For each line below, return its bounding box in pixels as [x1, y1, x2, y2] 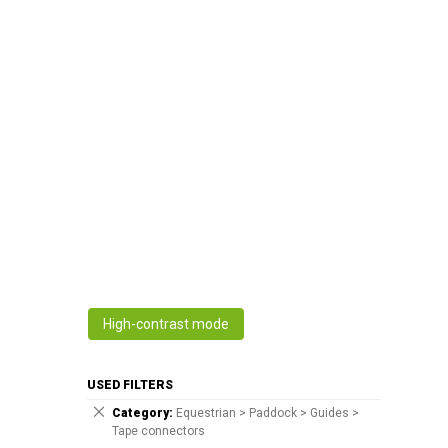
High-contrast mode [103, 316, 229, 332]
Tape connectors [112, 424, 205, 438]
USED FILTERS [87, 378, 173, 392]
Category [112, 406, 169, 420]
